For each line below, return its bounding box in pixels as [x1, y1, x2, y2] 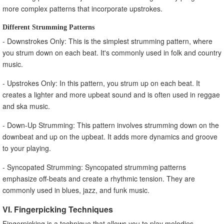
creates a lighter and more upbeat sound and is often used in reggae [2, 89, 220, 99]
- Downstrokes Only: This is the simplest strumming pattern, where [2, 35, 212, 46]
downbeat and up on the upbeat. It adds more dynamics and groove [2, 131, 217, 141]
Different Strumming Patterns [2, 23, 94, 30]
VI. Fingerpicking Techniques [2, 203, 113, 215]
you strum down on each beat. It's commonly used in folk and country [2, 47, 221, 57]
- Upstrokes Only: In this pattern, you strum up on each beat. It [2, 77, 200, 88]
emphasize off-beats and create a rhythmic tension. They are [2, 173, 195, 183]
